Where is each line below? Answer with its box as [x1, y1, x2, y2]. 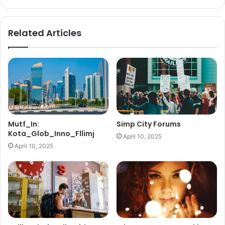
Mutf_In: [8, 119, 39, 130]
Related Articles [8, 27, 81, 40]
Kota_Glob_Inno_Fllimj [8, 129, 94, 139]
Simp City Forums [117, 119, 181, 130]
